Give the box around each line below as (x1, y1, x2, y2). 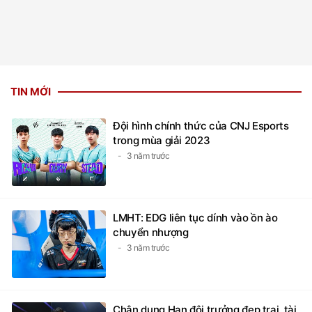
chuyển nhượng (113, 226, 189, 240)
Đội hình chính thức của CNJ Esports (113, 119, 289, 133)
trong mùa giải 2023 (113, 134, 210, 148)
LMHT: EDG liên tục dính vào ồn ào (113, 211, 278, 225)
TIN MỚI (10, 85, 51, 99)
